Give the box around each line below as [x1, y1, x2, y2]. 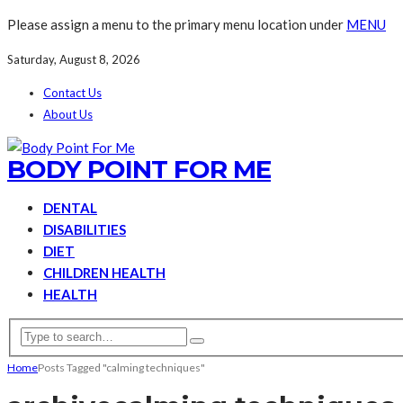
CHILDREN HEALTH [43, 264, 166, 281]
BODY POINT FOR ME [7, 154, 271, 184]
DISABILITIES [43, 221, 126, 237]
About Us [43, 107, 93, 121]
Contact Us [43, 85, 102, 100]
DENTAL [43, 200, 97, 216]
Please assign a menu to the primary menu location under [7, 16, 346, 32]
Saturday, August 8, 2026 [7, 52, 140, 67]
